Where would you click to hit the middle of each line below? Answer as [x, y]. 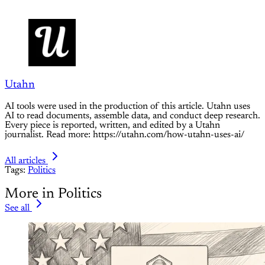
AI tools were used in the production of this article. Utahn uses [127, 107]
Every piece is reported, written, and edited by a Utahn [112, 126]
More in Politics [53, 194]
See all [17, 208]
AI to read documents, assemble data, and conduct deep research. [132, 116]
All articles [25, 161]
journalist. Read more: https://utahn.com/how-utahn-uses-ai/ [125, 135]
